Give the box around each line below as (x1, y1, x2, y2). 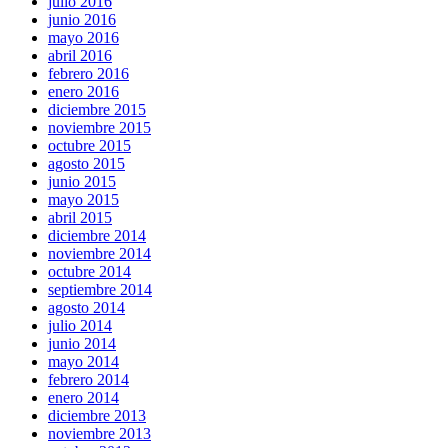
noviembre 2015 (48, 119, 151, 136)
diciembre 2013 (48, 407, 146, 424)
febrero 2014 (48, 371, 129, 388)
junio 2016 (48, 11, 116, 28)
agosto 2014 (48, 299, 125, 316)
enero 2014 (48, 389, 119, 406)
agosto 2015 (48, 155, 125, 172)
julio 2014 (48, 317, 112, 334)
